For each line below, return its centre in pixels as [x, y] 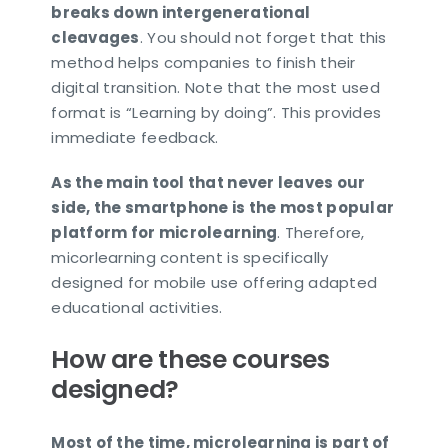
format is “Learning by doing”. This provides [216, 112]
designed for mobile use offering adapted [214, 282]
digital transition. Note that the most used [215, 87]
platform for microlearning [164, 232]
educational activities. [137, 307]
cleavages [95, 37]
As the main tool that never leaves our [208, 182]
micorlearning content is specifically [190, 257]
